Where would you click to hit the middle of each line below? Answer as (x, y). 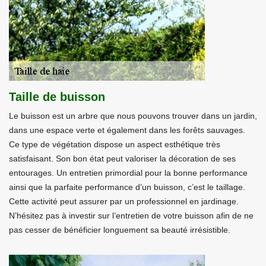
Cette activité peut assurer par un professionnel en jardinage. (124, 201)
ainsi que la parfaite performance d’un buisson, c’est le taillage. (127, 187)
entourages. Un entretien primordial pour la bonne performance (128, 173)
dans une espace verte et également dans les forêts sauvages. (127, 130)
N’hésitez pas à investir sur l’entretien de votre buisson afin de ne (131, 216)
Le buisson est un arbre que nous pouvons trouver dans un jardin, (133, 116)
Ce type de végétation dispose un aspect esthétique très (115, 144)
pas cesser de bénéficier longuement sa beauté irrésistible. (120, 230)
